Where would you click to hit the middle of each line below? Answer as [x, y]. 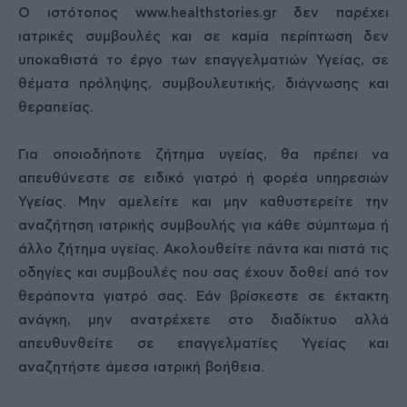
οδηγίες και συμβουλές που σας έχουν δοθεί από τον [203, 273]
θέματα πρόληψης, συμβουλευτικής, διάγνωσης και [203, 84]
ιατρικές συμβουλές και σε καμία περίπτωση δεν [203, 37]
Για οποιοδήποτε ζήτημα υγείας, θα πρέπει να [203, 155]
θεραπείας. [56, 108]
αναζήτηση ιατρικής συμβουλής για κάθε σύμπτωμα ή [203, 226]
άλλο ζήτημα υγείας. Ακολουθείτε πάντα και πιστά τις [203, 249]
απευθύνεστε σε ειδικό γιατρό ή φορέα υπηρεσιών [203, 179]
